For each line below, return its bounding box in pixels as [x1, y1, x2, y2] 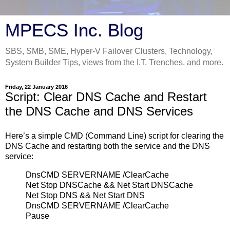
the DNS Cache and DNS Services [5, 104, 193, 118]
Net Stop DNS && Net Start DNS [26, 190, 145, 200]
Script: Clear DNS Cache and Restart [5, 90, 207, 104]
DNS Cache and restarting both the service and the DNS [5, 141, 210, 150]
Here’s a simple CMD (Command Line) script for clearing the [5, 131, 224, 140]
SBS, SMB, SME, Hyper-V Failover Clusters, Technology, [5, 47, 213, 55]
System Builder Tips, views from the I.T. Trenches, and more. [5, 58, 223, 67]
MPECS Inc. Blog [5, 21, 143, 40]
